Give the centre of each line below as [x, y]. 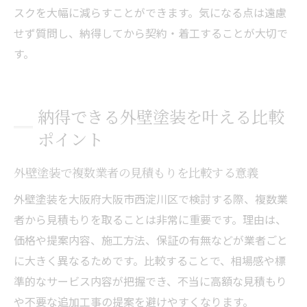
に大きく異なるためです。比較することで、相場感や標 [150, 260]
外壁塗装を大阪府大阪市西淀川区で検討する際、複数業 [151, 198]
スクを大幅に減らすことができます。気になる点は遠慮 [150, 12]
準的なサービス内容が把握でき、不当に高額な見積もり [150, 281]
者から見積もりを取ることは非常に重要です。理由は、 [150, 219]
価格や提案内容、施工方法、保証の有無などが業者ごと [151, 240]
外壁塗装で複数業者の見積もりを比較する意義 [136, 172]
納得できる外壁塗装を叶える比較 [161, 116]
